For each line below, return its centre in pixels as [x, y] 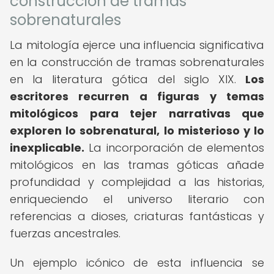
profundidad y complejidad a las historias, [137, 182]
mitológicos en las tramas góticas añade [137, 165]
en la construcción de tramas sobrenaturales [137, 62]
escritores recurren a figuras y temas [137, 96]
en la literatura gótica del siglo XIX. [128, 79]
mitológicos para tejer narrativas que [137, 113]
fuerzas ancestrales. [65, 233]
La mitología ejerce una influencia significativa [137, 45]
